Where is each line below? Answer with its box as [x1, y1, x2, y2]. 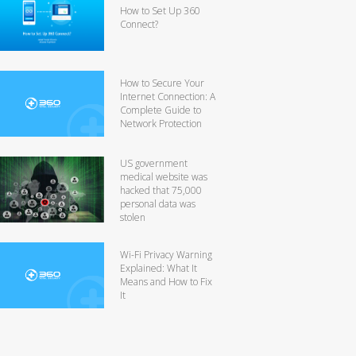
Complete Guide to [120, 103, 201, 117]
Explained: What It [120, 261, 197, 275]
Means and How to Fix [120, 274, 212, 288]
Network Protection [120, 116, 202, 130]
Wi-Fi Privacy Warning [120, 247, 212, 261]
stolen [120, 210, 145, 224]
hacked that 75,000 [120, 183, 202, 197]
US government [120, 156, 188, 170]
